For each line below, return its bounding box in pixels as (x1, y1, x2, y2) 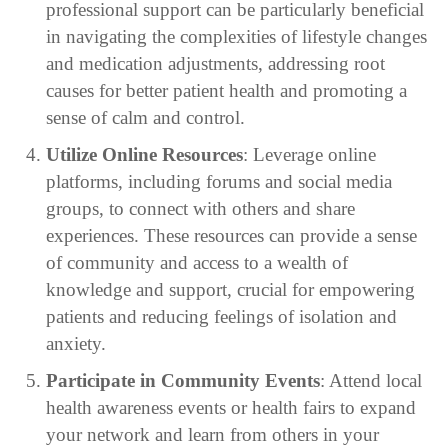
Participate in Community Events (45, 369, 320, 391)
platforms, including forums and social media (45, 170, 392, 192)
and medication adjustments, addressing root (45, 52, 385, 74)
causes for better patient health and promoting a (45, 79, 407, 101)
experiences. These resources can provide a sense (45, 224, 417, 246)
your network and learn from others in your (45, 423, 379, 445)
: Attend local (319, 369, 422, 391)
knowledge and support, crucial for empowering (45, 278, 415, 300)
